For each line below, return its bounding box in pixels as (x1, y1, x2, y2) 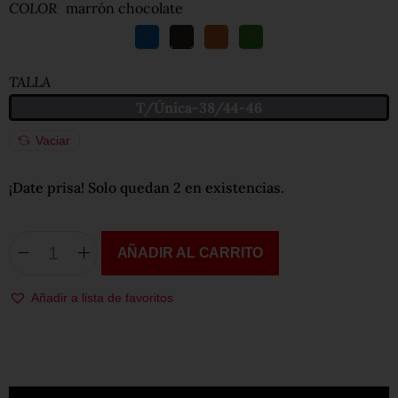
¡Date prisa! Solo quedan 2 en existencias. (9, 178, 284, 196)
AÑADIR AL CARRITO (116, 244, 264, 260)
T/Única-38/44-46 (136, 98, 262, 116)
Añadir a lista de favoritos (31, 290, 173, 305)
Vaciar (36, 132, 70, 147)
